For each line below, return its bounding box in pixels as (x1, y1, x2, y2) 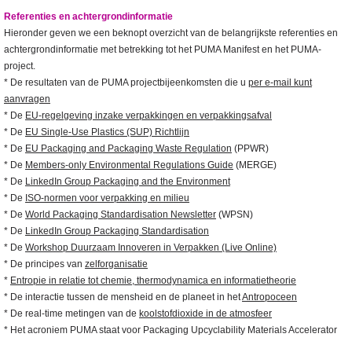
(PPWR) (232, 143, 269, 155)
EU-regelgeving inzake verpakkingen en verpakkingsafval (25, 110, 272, 122)
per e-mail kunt (248, 77, 312, 89)
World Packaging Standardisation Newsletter (25, 209, 216, 221)
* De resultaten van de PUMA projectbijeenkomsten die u (4, 77, 248, 89)
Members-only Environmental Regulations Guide (25, 159, 233, 171)
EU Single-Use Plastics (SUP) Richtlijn (25, 126, 189, 138)
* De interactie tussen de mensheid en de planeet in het (4, 291, 242, 303)
